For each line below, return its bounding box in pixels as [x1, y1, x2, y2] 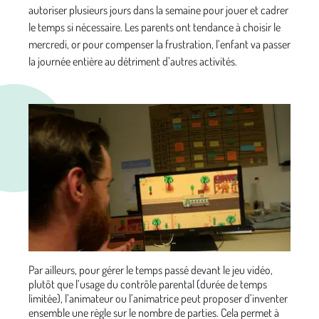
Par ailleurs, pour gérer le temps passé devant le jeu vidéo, [28, 262, 273, 277]
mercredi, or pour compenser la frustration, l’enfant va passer [28, 37, 291, 51]
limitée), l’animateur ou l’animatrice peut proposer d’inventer [28, 291, 288, 305]
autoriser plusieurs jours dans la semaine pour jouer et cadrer [28, 3, 288, 17]
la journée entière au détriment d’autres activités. [28, 54, 237, 68]
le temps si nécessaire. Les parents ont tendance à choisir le [28, 20, 281, 34]
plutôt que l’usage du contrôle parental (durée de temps [28, 276, 267, 291]
